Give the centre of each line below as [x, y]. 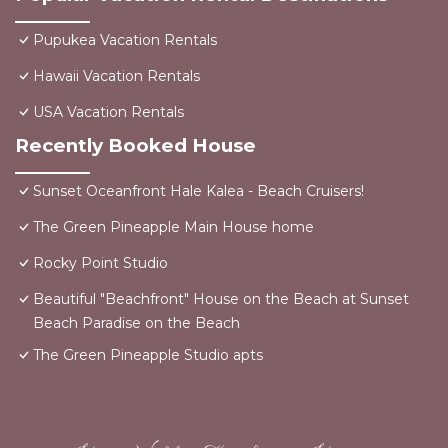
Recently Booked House [135, 145]
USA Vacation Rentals [108, 112]
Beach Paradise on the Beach [136, 323]
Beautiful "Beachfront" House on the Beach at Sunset [221, 299]
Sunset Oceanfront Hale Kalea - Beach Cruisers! [198, 191]
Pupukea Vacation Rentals [125, 40]
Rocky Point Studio [100, 263]
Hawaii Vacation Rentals [116, 76]
